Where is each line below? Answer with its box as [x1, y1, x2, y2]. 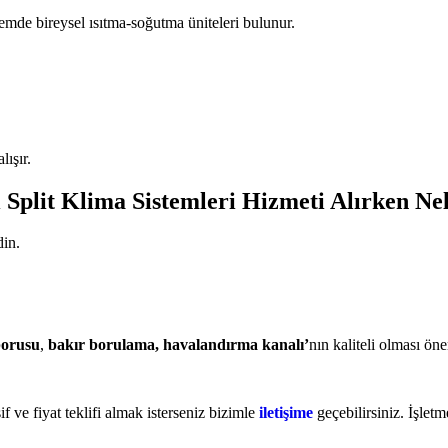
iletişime [259, 404, 313, 422]
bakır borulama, [48, 336, 163, 354]
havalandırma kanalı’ [163, 336, 309, 354]
